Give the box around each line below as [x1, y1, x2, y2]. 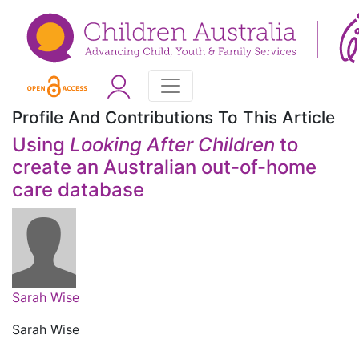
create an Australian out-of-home [12, 155, 317, 179]
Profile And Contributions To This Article [12, 107, 335, 128]
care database [12, 178, 144, 202]
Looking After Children [70, 133, 275, 157]
